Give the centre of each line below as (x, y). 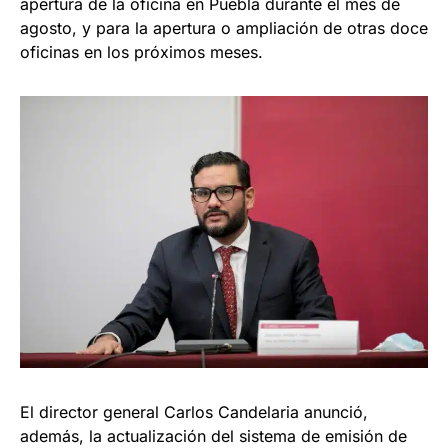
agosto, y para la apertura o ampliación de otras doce (224, 28)
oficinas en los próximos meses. (141, 52)
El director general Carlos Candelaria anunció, (194, 412)
